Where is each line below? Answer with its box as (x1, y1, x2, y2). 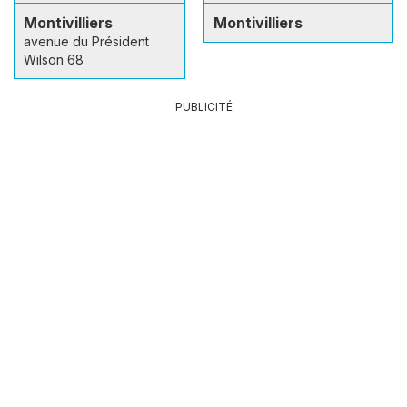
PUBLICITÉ (174, 99, 233, 114)
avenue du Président (24, 33, 149, 49)
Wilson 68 (24, 51, 84, 67)
